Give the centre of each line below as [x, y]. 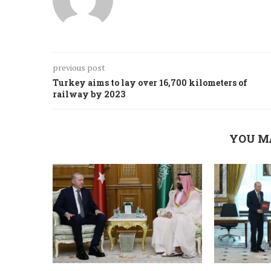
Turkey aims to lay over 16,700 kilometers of [150, 82]
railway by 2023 [89, 94]
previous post [79, 67]
